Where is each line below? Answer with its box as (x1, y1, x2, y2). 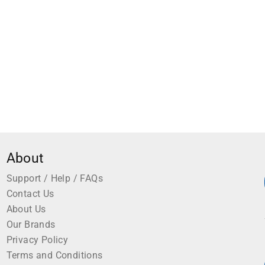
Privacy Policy (6, 234, 69, 246)
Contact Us (6, 188, 54, 200)
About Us (6, 203, 46, 215)
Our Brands (6, 219, 56, 231)
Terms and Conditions (6, 250, 103, 261)
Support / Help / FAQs (6, 173, 104, 185)
